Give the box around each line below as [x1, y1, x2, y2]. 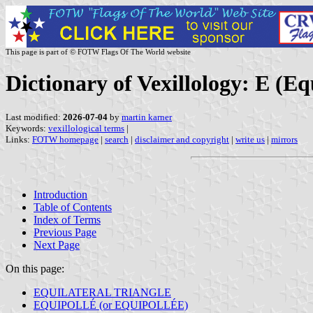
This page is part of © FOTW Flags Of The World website [6, 48, 191, 56]
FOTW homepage [32, 133, 99, 145]
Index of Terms [34, 213, 101, 226]
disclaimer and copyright [135, 133, 229, 145]
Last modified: [6, 111, 63, 122]
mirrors [271, 133, 298, 145]
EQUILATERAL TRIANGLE [34, 286, 171, 298]
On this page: [6, 262, 64, 275]
